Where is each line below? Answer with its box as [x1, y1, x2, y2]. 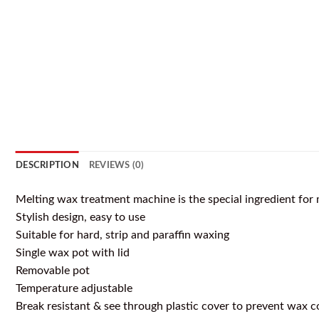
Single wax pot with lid [16, 247, 130, 259]
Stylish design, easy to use [16, 211, 145, 224]
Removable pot [16, 265, 90, 277]
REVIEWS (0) [88, 161, 145, 170]
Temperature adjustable [16, 283, 132, 295]
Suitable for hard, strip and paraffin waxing [16, 229, 229, 241]
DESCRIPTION [16, 161, 79, 170]
